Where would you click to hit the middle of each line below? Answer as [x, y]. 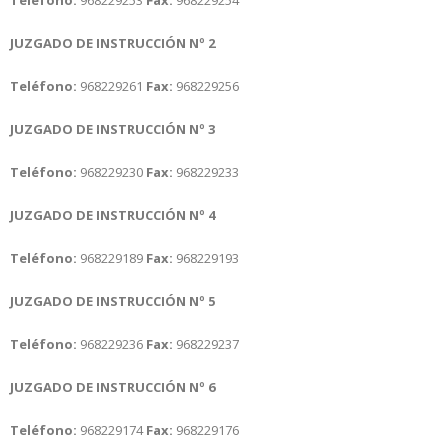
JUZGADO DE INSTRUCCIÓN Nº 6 [112, 386]
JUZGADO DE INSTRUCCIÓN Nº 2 [112, 42]
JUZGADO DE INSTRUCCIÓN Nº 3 [112, 128]
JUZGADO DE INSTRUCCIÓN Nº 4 [112, 214]
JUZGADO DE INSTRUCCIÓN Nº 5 [112, 300]
